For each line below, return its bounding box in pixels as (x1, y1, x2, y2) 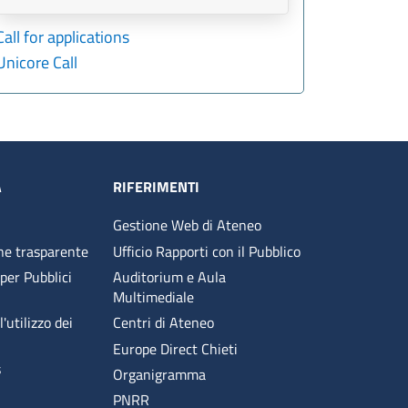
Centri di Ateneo (112, 311, 214, 334)
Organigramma (112, 363, 206, 386)
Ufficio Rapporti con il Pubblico (112, 240, 301, 262)
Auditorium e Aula (112, 265, 226, 288)
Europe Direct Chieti (112, 337, 238, 360)
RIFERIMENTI (112, 176, 199, 199)
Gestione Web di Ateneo (112, 214, 261, 237)
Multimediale (112, 285, 194, 308)
